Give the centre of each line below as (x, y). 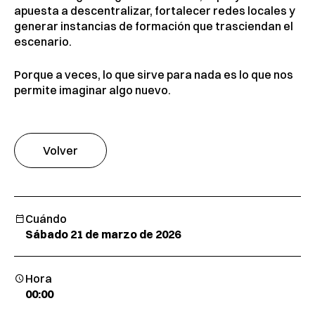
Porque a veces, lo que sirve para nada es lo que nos (154, 75)
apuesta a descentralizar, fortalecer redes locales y (155, 11)
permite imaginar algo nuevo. (92, 90)
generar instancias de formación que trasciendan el (154, 26)
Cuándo (46, 219)
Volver (60, 151)
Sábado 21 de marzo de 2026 (103, 234)
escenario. (43, 42)
